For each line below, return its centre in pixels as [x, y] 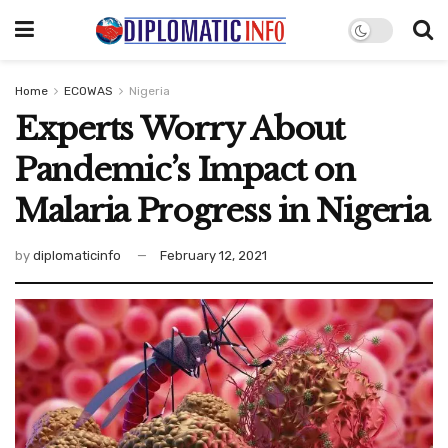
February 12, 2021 [213, 255]
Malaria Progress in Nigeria [222, 211]
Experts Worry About [179, 129]
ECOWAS [88, 91]
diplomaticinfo [77, 255]
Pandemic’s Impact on [185, 170]
